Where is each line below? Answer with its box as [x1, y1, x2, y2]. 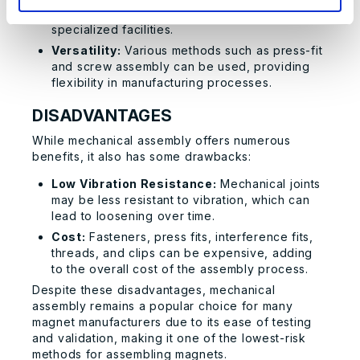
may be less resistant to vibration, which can [51, 192, 310, 207]
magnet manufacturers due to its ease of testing [32, 314, 312, 329]
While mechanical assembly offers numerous [32, 133, 291, 147]
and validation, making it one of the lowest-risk [32, 330, 306, 345]
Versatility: [51, 43, 121, 58]
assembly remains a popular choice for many [32, 298, 293, 313]
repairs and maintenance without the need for [51, 6, 318, 21]
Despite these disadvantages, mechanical [32, 282, 276, 297]
